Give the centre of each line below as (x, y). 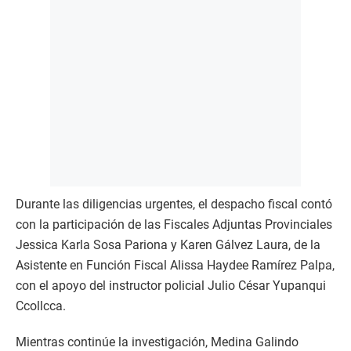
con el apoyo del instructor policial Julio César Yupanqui (171, 286)
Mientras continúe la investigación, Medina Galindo (157, 342)
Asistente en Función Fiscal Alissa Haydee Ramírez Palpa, (175, 265)
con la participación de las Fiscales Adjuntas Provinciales (174, 224)
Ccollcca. (41, 306)
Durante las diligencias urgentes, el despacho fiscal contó (174, 204)
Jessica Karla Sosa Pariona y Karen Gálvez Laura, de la (168, 245)
